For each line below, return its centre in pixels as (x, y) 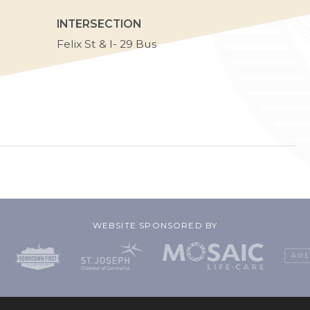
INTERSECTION (99, 24)
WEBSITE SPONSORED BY (155, 225)
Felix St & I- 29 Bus (107, 44)
